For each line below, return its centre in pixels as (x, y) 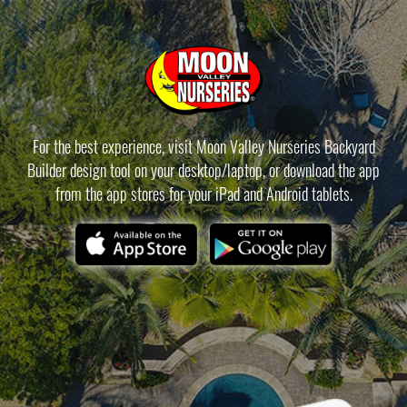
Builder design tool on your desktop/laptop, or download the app (203, 170)
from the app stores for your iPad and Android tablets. (203, 194)
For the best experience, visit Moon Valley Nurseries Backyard (203, 146)
